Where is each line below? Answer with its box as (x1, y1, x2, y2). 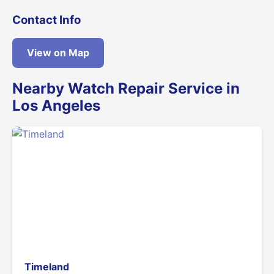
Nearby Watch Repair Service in (12, 80, 240, 98)
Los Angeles (12, 97, 100, 115)
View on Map (27, 46, 89, 59)
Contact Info (12, 12, 81, 27)
